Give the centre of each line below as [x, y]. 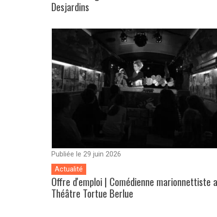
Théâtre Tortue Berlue [92, 193]
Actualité [69, 169]
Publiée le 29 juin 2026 [86, 155]
